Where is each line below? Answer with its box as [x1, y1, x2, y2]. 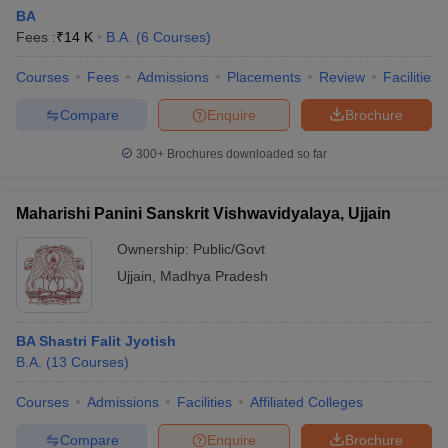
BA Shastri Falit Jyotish [16, 333, 176, 349]
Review [319, 69, 365, 85]
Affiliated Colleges [250, 394, 363, 410]
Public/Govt [193, 241, 265, 257]
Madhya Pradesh [160, 268, 268, 284]
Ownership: [117, 241, 193, 257]
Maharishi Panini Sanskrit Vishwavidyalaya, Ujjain [16, 205, 391, 222]
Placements [227, 69, 301, 85]
